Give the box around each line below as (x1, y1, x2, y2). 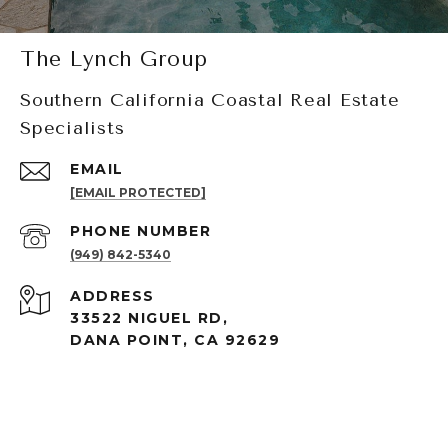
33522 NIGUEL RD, (70, 308, 228, 327)
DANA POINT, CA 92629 (70, 330, 280, 349)
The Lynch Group (20, 46, 208, 71)
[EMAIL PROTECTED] (70, 184, 206, 200)
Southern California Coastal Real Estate (20, 88, 400, 111)
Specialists (20, 116, 125, 139)
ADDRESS (70, 286, 155, 305)
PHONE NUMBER (70, 221, 211, 240)
